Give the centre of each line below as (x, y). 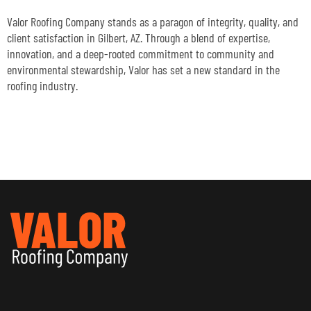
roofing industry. (42, 85)
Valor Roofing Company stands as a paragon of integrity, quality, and (153, 21)
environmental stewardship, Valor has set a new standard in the (143, 69)
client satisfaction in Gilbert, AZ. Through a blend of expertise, (138, 37)
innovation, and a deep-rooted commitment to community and (141, 53)
